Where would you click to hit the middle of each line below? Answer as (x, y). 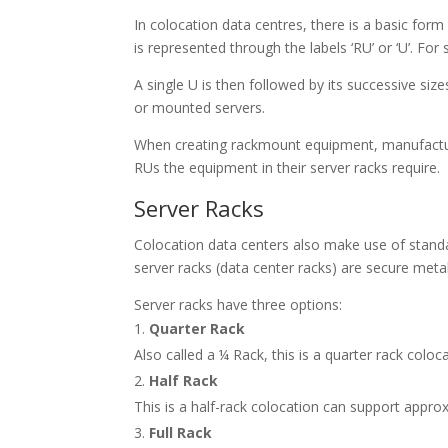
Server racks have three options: (238, 305)
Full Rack (181, 433)
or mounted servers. (200, 108)
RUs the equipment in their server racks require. (287, 168)
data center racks (276, 268)
